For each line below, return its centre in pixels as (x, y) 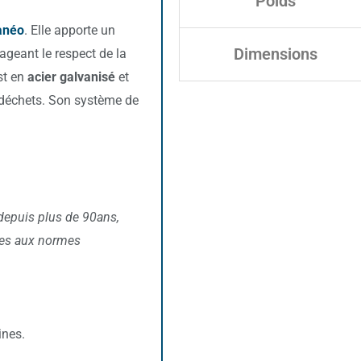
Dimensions (276, 54)
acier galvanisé (71, 77)
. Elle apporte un (70, 30)
